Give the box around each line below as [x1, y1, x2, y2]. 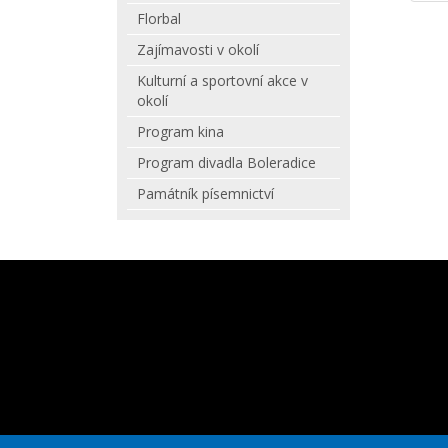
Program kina [137, 122, 224, 141]
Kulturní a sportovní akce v [137, 71, 308, 90]
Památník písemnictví [137, 184, 274, 203]
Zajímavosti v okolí [137, 40, 259, 59]
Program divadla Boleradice [137, 153, 316, 172]
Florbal [137, 9, 181, 28]
